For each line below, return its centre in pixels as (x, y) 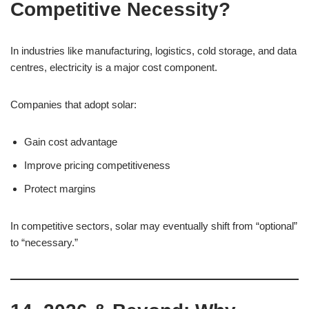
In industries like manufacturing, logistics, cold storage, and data (153, 51)
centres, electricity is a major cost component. (114, 67)
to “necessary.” (44, 242)
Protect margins (60, 189)
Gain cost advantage (71, 142)
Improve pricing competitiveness (97, 165)
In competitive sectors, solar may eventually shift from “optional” (154, 226)
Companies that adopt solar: (73, 104)
